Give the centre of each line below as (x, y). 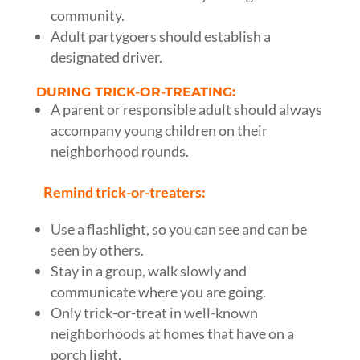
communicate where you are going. (158, 292)
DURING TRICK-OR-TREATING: (135, 92)
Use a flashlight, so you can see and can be (178, 229)
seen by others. (97, 250)
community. (87, 15)
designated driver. (106, 57)
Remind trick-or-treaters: (121, 192)
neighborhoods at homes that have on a (172, 333)
